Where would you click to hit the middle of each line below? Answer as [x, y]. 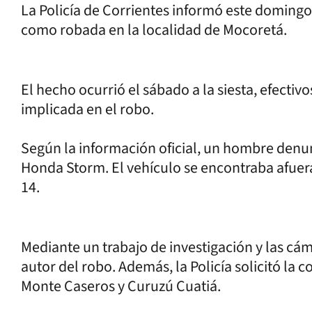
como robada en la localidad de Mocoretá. [155, 30]
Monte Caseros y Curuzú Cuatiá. [122, 286]
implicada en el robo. [89, 109]
